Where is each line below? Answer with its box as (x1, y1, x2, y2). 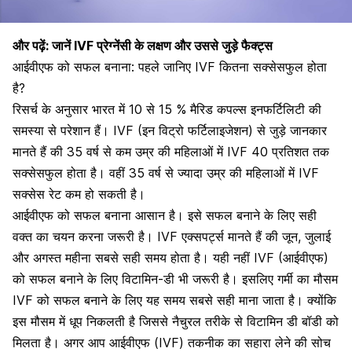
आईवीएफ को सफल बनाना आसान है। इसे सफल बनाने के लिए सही (13, 207, 317, 223)
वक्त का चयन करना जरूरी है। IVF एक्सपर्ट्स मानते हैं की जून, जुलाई (13, 228, 331, 244)
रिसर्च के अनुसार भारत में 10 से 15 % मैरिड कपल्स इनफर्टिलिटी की (13, 101, 321, 117)
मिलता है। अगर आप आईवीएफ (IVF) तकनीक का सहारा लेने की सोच (13, 334, 331, 350)
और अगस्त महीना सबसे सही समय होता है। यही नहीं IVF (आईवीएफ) (13, 249, 328, 266)
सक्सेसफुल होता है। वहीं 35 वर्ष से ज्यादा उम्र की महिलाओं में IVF (13, 164, 319, 181)
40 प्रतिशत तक (247, 143, 329, 159)
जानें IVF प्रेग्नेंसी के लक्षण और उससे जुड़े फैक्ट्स (52, 37, 273, 53)
